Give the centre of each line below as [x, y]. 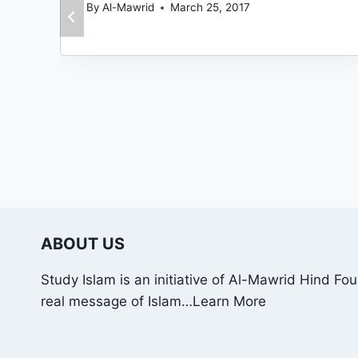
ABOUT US [83, 243]
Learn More [229, 301]
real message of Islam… [117, 301]
